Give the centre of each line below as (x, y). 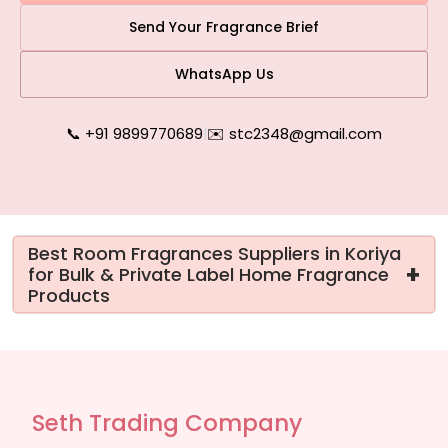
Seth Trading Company (167, 423)
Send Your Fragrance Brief (224, 27)
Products (69, 295)
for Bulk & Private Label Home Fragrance (208, 274)
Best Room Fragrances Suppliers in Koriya (214, 253)
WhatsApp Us (224, 74)
